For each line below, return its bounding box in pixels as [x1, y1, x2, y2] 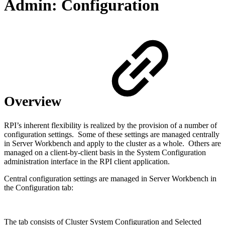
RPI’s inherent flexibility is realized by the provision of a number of [4, 121, 217, 130]
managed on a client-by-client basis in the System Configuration [4, 148, 206, 157]
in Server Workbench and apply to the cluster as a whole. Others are [4, 139, 221, 148]
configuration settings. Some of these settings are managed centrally [4, 130, 219, 139]
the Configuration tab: [4, 183, 73, 192]
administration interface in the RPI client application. [4, 157, 170, 166]
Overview [4, 93, 65, 109]
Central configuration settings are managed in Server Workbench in [4, 174, 216, 183]
